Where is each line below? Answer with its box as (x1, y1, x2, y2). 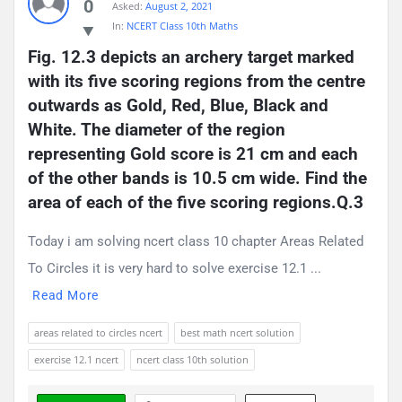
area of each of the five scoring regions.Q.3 (28, 191, 363, 213)
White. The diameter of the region (28, 118, 285, 140)
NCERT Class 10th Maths (127, 18, 238, 32)
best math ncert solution (180, 325, 294, 339)
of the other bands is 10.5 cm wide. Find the (28, 167, 367, 188)
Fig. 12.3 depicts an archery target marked (28, 46, 354, 67)
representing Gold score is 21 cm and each (28, 143, 358, 164)
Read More (32, 287, 100, 302)
